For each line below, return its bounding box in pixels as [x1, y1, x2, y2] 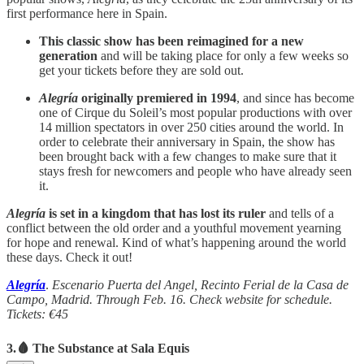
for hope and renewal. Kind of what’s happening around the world [6, 236, 346, 250]
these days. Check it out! [6, 250, 132, 265]
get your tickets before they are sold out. [39, 63, 244, 78]
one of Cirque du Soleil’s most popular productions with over [39, 106, 352, 120]
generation [39, 49, 97, 63]
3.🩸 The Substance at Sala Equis [6, 341, 189, 356]
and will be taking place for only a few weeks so [97, 49, 349, 63]
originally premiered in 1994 [78, 91, 236, 106]
